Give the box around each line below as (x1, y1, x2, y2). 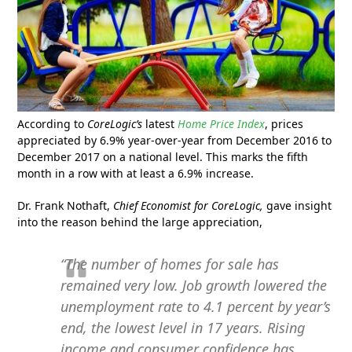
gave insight (263, 198, 332, 214)
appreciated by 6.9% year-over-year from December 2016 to (17, 133, 332, 148)
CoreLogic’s (87, 116, 143, 132)
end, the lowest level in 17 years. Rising (60, 318, 306, 338)
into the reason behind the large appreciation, (17, 214, 263, 230)
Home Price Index (178, 116, 266, 132)
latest (142, 116, 178, 132)
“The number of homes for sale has (60, 255, 280, 274)
